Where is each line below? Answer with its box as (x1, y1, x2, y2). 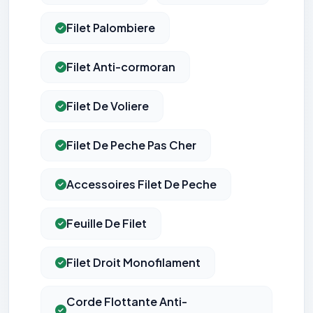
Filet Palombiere (66, 20, 155, 36)
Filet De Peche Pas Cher (66, 138, 196, 153)
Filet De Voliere (66, 99, 149, 114)
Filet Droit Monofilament (66, 255, 201, 270)
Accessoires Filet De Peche (66, 177, 217, 192)
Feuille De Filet (66, 216, 147, 231)
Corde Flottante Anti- (66, 294, 187, 310)
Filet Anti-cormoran (66, 59, 175, 75)
